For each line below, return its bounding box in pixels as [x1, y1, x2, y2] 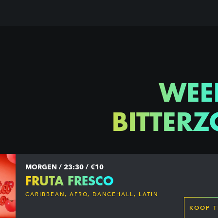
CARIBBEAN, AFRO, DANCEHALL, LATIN [25, 191, 159, 198]
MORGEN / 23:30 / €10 [25, 163, 104, 171]
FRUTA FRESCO [25, 173, 114, 189]
